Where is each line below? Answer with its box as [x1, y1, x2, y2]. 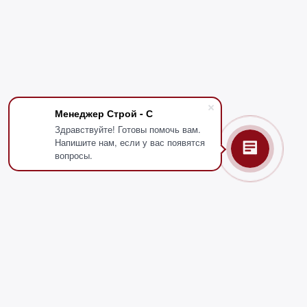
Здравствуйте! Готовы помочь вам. [55, 123, 201, 136]
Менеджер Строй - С [55, 106, 153, 120]
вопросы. [55, 149, 93, 162]
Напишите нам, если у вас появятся [55, 136, 205, 149]
